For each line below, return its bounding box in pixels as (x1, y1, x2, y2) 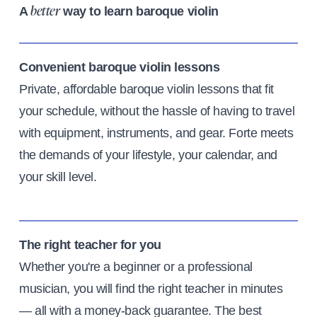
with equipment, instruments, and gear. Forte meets (19, 126, 294, 141)
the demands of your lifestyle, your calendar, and (19, 148, 277, 163)
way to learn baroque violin (59, 4, 219, 19)
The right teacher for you (19, 238, 161, 253)
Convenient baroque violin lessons (19, 60, 220, 75)
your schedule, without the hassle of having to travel (19, 104, 295, 119)
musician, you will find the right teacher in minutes (19, 282, 283, 296)
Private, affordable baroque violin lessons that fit (19, 82, 275, 97)
